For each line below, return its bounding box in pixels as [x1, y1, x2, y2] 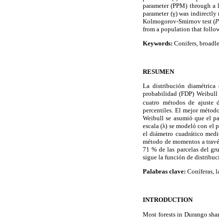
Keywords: [143, 39, 173, 47]
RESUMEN [143, 68, 174, 76]
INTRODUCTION [143, 196, 193, 204]
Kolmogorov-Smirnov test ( [143, 17, 215, 25]
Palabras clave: [143, 168, 186, 175]
